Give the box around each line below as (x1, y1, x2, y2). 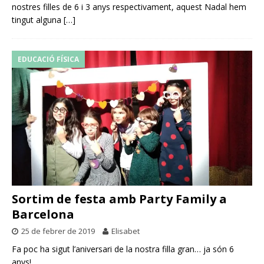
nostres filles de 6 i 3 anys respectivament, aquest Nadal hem (12, 1, 246, 13)
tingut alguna (12, 14, 64, 26)
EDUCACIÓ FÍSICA (18, 54, 79, 65)
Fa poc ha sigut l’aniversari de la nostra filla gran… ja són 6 (12, 243, 234, 255)
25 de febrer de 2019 (21, 226, 95, 237)
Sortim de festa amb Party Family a (12, 191, 227, 207)
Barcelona (12, 206, 74, 223)
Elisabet (111, 226, 140, 237)
